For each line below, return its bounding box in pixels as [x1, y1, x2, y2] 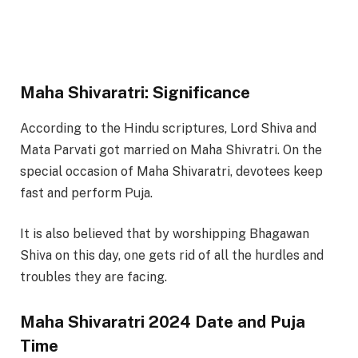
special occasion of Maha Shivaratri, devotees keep [20, 163, 323, 179]
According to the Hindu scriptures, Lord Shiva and [20, 120, 316, 136]
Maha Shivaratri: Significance [20, 83, 250, 103]
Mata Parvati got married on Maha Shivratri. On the [20, 141, 322, 157]
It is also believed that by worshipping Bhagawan [20, 226, 309, 242]
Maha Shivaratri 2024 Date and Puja [20, 312, 305, 332]
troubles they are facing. [20, 269, 167, 285]
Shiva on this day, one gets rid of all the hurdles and [20, 248, 324, 264]
